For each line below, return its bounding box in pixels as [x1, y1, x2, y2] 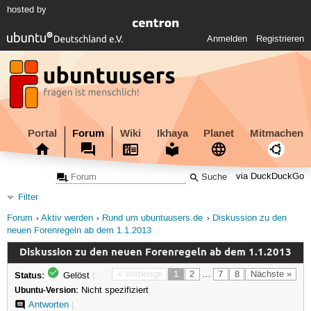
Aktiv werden [40, 212, 93, 224]
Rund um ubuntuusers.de [102, 212, 203, 224]
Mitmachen [249, 126, 303, 140]
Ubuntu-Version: [14, 284, 78, 296]
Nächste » [250, 268, 292, 280]
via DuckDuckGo [236, 171, 305, 183]
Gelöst [60, 269, 92, 281]
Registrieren [256, 33, 305, 45]
